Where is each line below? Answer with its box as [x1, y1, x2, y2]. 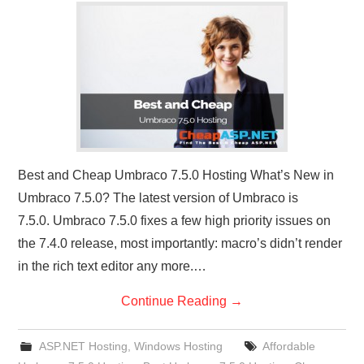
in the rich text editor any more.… [18, 258, 207, 273]
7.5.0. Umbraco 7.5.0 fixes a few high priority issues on [18, 213, 331, 227]
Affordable [262, 339, 315, 353]
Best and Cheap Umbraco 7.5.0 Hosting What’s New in [18, 167, 335, 182]
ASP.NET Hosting [38, 339, 128, 353]
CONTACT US [34, 17, 97, 32]
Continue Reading [121, 293, 230, 308]
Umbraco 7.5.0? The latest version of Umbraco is [18, 190, 299, 205]
